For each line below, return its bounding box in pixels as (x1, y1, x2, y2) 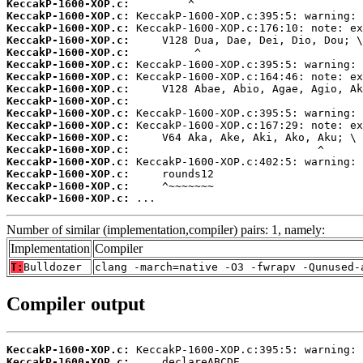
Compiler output (6, 293, 145, 314)
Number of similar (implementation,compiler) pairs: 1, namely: (6, 223, 325, 237)
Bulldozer (23, 261, 82, 274)
